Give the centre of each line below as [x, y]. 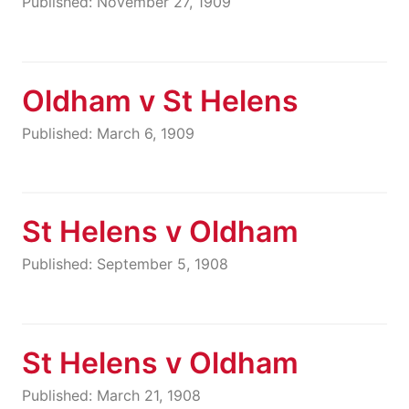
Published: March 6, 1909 [108, 133]
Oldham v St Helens [160, 100]
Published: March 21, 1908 [111, 395]
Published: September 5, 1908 [125, 264]
